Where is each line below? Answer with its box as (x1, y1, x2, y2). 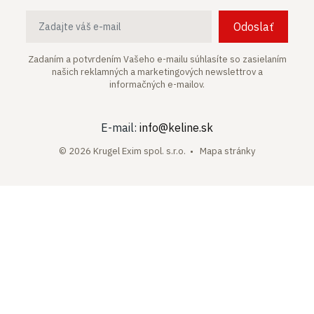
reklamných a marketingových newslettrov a (80, 66, 263, 78)
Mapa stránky (200, 145, 255, 157)
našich (51, 66, 81, 78)
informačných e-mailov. (109, 78, 205, 90)
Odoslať (233, 20, 273, 34)
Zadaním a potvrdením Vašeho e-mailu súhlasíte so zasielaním (27, 53, 287, 65)
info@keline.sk (139, 121, 213, 135)
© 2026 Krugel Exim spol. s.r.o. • (59, 145, 200, 157)
